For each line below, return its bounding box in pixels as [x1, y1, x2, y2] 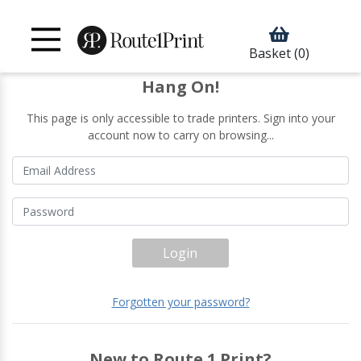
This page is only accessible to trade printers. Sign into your [26, 110, 335, 126]
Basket [248, 44, 291, 62]
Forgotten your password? [111, 294, 250, 309]
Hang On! [142, 76, 219, 98]
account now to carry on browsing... [87, 127, 274, 143]
